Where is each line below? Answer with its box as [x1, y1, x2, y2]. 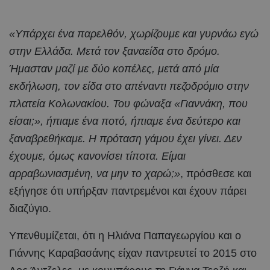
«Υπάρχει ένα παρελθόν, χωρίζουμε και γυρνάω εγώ [9, 27, 259, 40]
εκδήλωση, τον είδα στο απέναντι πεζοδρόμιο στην [9, 80, 249, 92]
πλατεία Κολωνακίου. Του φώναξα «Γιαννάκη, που [9, 97, 248, 110]
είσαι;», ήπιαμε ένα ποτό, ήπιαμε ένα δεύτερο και [9, 115, 240, 127]
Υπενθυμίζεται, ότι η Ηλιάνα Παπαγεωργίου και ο [9, 229, 241, 242]
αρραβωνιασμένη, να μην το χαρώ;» [9, 167, 180, 180]
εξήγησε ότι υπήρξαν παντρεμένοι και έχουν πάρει [9, 184, 246, 197]
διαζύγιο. [9, 202, 51, 215]
